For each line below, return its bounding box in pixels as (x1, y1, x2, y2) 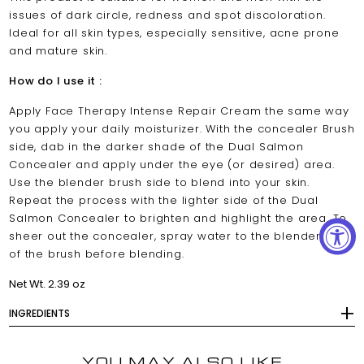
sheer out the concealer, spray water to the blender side (9, 228, 351, 245)
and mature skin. (9, 43, 111, 59)
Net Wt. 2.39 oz (9, 276, 86, 292)
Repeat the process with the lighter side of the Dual (9, 193, 318, 209)
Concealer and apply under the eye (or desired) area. (9, 157, 335, 173)
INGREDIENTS (9, 306, 71, 321)
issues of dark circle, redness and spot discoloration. (9, 7, 326, 24)
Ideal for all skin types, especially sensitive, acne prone (9, 25, 340, 41)
